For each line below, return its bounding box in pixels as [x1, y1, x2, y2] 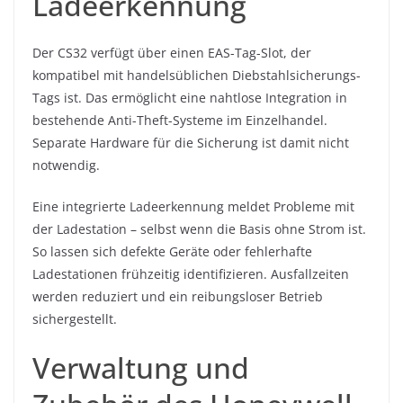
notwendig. [32, 157, 100, 175]
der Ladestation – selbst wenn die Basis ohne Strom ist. [32, 220, 366, 238]
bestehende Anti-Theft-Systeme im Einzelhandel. [32, 112, 327, 130]
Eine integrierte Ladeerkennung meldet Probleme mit [32, 198, 354, 216]
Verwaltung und [32, 348, 249, 388]
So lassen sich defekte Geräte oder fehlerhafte [32, 243, 312, 261]
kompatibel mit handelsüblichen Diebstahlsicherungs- [32, 67, 361, 85]
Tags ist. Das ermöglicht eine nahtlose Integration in [32, 89, 347, 107]
